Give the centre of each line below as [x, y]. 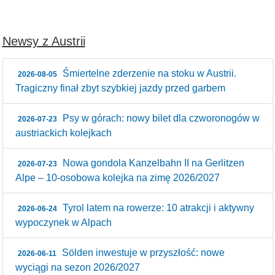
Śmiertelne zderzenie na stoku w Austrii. [149, 73]
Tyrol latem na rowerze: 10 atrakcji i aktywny [157, 208]
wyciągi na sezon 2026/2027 [77, 267]
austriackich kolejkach [63, 133]
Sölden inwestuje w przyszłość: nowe [142, 253]
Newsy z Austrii [44, 41]
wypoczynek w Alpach [63, 223]
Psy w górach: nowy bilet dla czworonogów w [160, 118]
